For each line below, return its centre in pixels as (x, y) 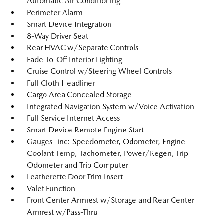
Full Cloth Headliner (61, 83)
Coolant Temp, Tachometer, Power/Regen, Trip (108, 153)
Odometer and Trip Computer (77, 165)
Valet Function (51, 188)
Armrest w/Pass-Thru (62, 212)
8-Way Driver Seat (57, 36)
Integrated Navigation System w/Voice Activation (110, 106)
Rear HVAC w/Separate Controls (83, 47)
